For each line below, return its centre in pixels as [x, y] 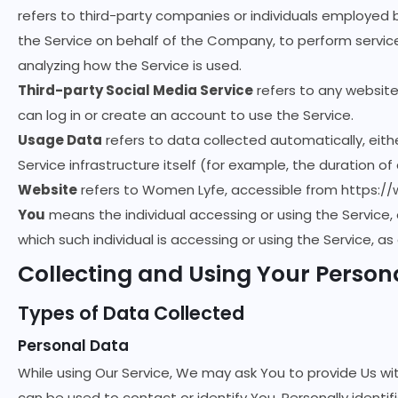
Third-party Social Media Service [135, 90]
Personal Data [73, 346]
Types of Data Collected [131, 313]
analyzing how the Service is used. [130, 65]
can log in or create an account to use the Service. [186, 115]
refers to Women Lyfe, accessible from [209, 190]
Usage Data [60, 140]
